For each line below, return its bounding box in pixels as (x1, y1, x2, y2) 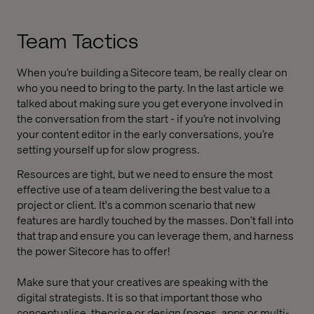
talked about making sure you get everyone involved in (17, 95, 283, 111)
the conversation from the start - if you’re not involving (17, 111, 280, 126)
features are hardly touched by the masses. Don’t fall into (17, 212, 294, 227)
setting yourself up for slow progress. (17, 142, 200, 157)
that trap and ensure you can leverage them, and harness (17, 227, 294, 243)
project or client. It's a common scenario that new (17, 196, 256, 212)
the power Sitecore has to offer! (17, 243, 170, 258)
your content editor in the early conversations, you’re (17, 126, 274, 142)
